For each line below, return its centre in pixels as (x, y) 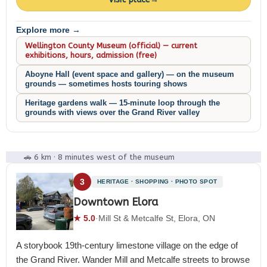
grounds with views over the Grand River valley (112, 112)
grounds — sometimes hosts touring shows (106, 84)
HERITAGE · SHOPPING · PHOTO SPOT (157, 181)
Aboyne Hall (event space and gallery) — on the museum (130, 74)
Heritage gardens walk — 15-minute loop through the (122, 103)
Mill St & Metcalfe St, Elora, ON (157, 218)
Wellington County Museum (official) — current (111, 46)
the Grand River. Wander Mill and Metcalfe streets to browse (133, 260)
